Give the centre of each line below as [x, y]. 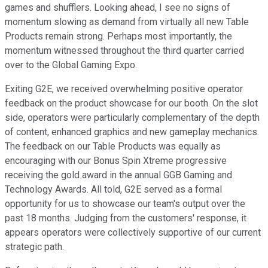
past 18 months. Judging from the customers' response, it [126, 218]
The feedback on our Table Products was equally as [113, 147]
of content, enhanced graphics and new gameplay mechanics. [132, 132]
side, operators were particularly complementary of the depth [132, 118]
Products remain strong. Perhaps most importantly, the [118, 36]
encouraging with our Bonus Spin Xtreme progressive [116, 161]
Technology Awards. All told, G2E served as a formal [113, 190]
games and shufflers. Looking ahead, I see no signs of [118, 8]
